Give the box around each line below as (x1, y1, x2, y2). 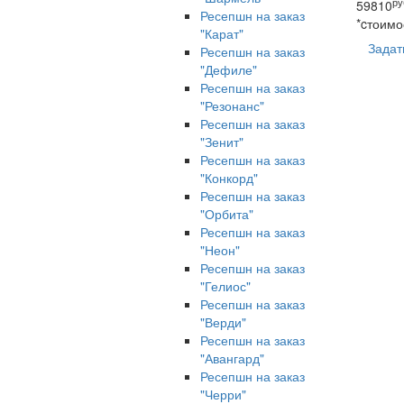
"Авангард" (200, 349, 264, 367)
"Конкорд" (200, 169, 258, 187)
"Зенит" (200, 133, 243, 151)
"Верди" (200, 313, 246, 331)
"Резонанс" (200, 96, 264, 115)
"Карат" (200, 24, 243, 42)
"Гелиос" (200, 277, 251, 295)
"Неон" (200, 241, 240, 259)
